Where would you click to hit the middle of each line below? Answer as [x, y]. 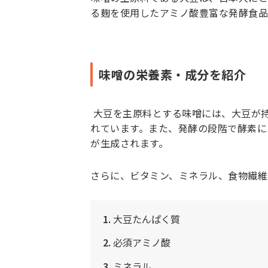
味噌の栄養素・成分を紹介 [172, 74]
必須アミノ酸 [142, 243]
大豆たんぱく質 [147, 219]
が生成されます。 [129, 143]
